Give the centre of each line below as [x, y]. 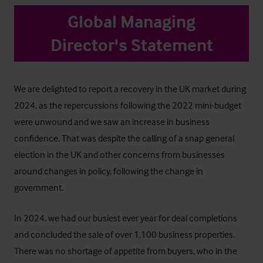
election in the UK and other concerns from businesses [119, 154]
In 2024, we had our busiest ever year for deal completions [126, 218]
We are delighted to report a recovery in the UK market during [130, 89]
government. [40, 187]
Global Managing [131, 21]
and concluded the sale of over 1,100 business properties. [124, 234]
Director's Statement [131, 45]
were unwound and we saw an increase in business [112, 122]
